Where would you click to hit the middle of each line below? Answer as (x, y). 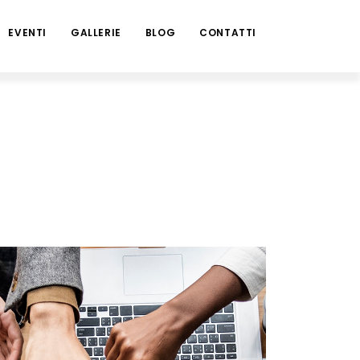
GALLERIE (96, 33)
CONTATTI (228, 33)
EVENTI (27, 33)
